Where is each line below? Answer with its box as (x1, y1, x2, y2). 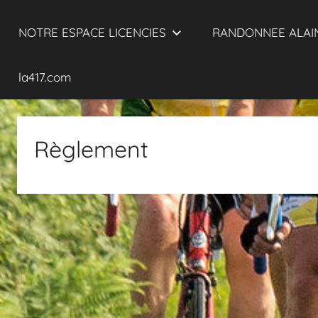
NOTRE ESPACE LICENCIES (18, 24, 166, 40)
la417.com (18, 69, 72, 84)
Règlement (34, 134, 148, 163)
